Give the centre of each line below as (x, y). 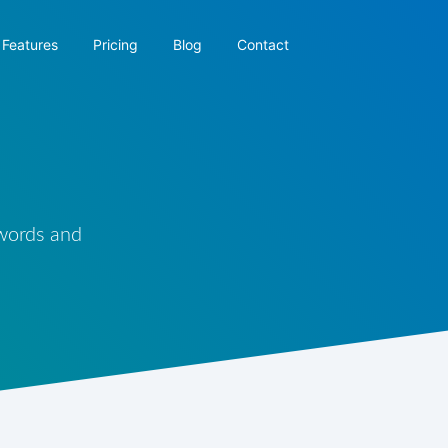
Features (30, 44)
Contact (263, 44)
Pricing (115, 44)
